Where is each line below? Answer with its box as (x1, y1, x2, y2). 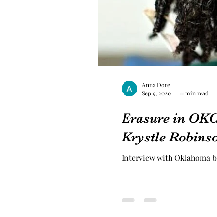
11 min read (180, 89, 209, 97)
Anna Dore (142, 80, 170, 89)
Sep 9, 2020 (142, 89, 171, 97)
